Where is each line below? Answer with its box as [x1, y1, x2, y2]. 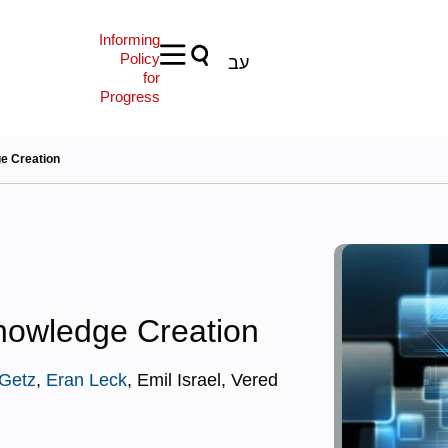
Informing [98, 31, 160, 48]
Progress [99, 88, 160, 105]
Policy [119, 50, 160, 67]
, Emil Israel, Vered [127, 370, 278, 390]
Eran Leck [46, 370, 127, 390]
